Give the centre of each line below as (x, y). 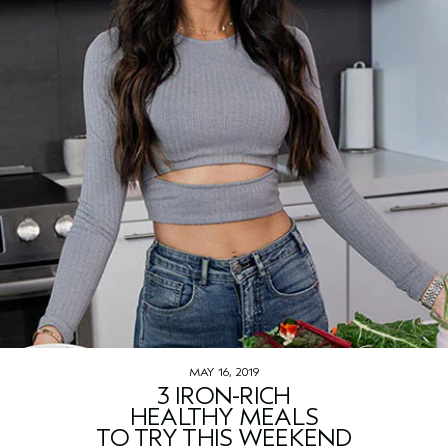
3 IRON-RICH (224, 396)
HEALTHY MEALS (224, 417)
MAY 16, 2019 (224, 372)
